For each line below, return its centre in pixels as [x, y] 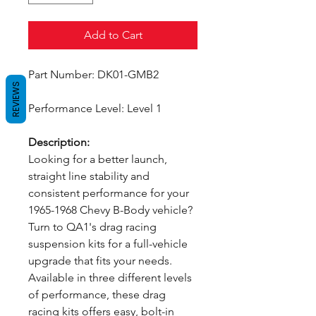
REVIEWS [16, 99]
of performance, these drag [97, 294]
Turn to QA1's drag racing [92, 227]
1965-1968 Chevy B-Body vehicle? [110, 210]
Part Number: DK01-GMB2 [93, 74]
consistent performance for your [109, 193]
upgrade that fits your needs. [100, 261]
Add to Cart [113, 35]
